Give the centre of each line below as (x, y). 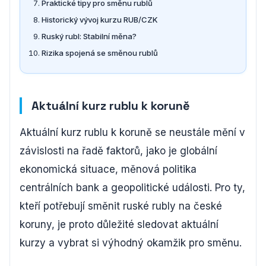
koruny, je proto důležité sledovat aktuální (119, 224)
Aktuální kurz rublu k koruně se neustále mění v (132, 132)
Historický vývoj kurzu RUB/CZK (100, 20)
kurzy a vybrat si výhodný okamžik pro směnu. (131, 243)
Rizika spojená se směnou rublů (100, 53)
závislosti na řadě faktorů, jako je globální (118, 151)
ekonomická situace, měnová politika (108, 169)
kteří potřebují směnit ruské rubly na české (121, 206)
